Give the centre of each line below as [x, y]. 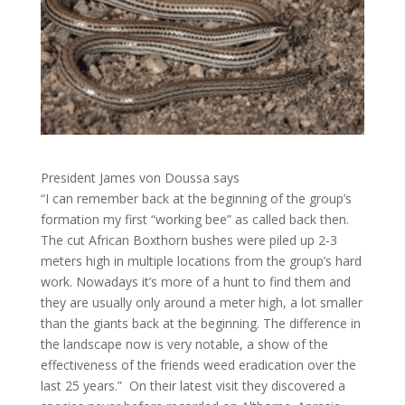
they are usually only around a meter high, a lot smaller [201, 303]
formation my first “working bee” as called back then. [194, 220]
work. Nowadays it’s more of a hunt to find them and [195, 282]
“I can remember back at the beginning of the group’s [196, 199]
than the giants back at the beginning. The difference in [200, 324]
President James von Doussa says [140, 178]
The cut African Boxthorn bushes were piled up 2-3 [188, 240]
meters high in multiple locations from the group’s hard [201, 261]
